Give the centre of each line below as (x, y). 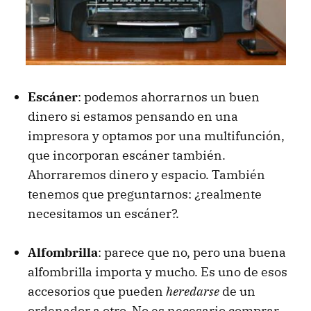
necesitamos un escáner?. (103, 214)
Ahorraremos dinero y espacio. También (146, 175)
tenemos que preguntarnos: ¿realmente (145, 194)
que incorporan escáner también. (127, 155)
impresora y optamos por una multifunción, (156, 136)
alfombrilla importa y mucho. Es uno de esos (158, 272)
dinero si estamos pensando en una (133, 117)
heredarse (193, 292)
